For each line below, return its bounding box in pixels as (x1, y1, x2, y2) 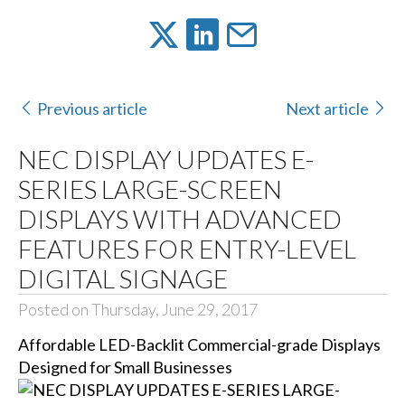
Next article (286, 98, 370, 118)
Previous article (36, 98, 147, 118)
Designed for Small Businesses (17, 357, 232, 378)
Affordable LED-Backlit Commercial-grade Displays (17, 334, 381, 355)
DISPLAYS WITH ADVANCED (17, 203, 342, 235)
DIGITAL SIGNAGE (17, 263, 228, 295)
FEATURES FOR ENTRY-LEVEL (17, 233, 356, 265)
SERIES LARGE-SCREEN (17, 174, 282, 205)
